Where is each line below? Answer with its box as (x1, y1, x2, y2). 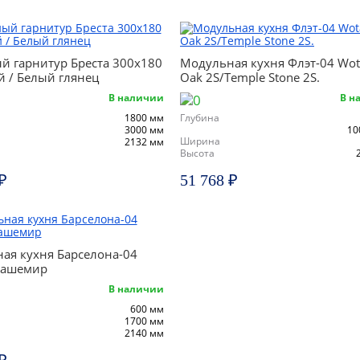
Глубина (180, 111, 219, 125)
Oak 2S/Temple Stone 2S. (180, 69, 320, 85)
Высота (180, 146, 215, 160)
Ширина (180, 134, 220, 148)
